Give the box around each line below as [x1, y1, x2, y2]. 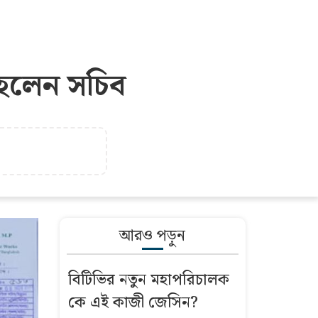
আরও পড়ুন [119, 223, 186, 248]
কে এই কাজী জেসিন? [67, 290, 198, 315]
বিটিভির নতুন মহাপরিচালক [67, 267, 229, 292]
